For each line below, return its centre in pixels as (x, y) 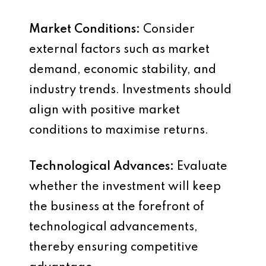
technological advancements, (113, 227)
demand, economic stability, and (123, 70)
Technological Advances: (102, 167)
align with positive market (104, 110)
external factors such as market (119, 50)
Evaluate (201, 167)
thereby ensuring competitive (114, 247)
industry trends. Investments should (130, 90)
